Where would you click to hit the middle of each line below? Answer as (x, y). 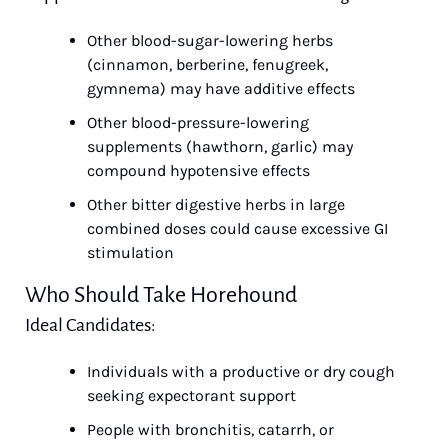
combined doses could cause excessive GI (237, 228)
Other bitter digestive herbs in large (216, 204)
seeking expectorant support (191, 395)
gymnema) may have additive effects (221, 88)
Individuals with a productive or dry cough (241, 371)
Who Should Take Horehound (161, 295)
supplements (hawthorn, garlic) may (220, 146)
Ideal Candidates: (90, 325)
